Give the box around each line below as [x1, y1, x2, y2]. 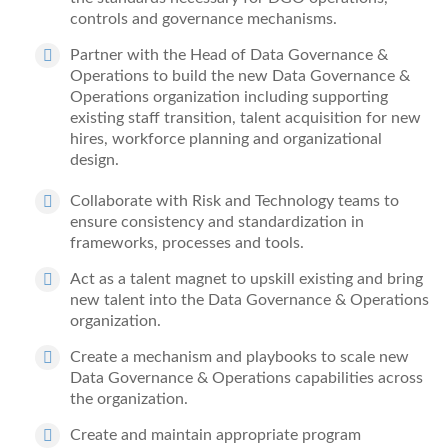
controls [70, 11, 128, 27]
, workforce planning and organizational [104, 131, 382, 147]
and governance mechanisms [128, 11, 333, 27]
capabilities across [295, 370, 423, 386]
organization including [153, 89, 312, 105]
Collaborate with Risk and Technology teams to [70, 193, 399, 209]
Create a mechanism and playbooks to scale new [70, 349, 409, 365]
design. [70, 152, 119, 168]
